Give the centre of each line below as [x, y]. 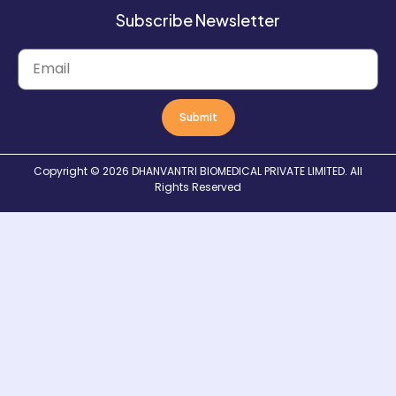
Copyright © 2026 [83, 171]
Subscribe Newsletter [198, 19]
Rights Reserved [198, 187]
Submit [198, 117]
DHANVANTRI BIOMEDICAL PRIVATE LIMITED [238, 171]
